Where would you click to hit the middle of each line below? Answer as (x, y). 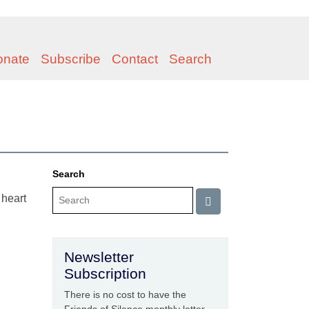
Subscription (105, 274)
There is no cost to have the (125, 295)
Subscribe (71, 59)
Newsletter (99, 257)
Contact (135, 59)
